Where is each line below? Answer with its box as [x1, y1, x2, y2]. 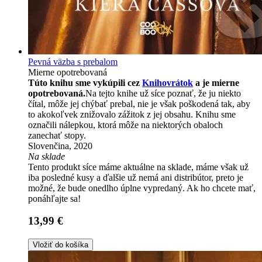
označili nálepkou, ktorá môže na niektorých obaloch [28, 119, 223, 130]
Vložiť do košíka [33, 240, 88, 250]
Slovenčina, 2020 [28, 140, 92, 151]
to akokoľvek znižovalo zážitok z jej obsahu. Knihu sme [28, 109, 236, 119]
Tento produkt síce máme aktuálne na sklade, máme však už [28, 161, 249, 172]
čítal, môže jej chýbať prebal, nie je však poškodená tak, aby [28, 98, 250, 109]
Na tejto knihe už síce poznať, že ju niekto [85, 88, 241, 98]
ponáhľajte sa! [28, 193, 81, 204]
